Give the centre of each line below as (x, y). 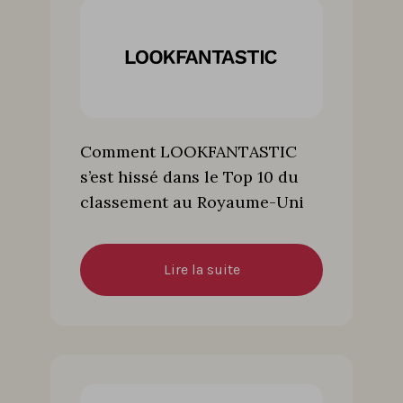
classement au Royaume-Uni (192, 201)
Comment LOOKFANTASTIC (188, 151)
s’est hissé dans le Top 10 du (189, 176)
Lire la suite (201, 269)
